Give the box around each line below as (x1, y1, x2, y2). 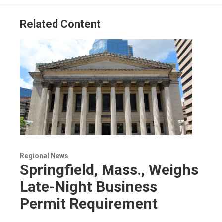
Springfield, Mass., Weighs (20, 161, 198, 178)
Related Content (20, 18, 101, 30)
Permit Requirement (20, 194, 158, 212)
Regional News (20, 151, 68, 160)
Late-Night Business (20, 177, 157, 195)
